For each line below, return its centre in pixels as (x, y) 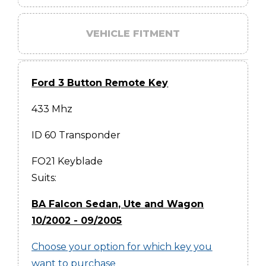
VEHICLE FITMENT (133, 34)
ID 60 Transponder (76, 135)
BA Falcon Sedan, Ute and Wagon (118, 204)
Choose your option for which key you (122, 246)
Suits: (44, 178)
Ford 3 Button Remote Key (100, 83)
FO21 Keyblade (67, 161)
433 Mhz (52, 109)
